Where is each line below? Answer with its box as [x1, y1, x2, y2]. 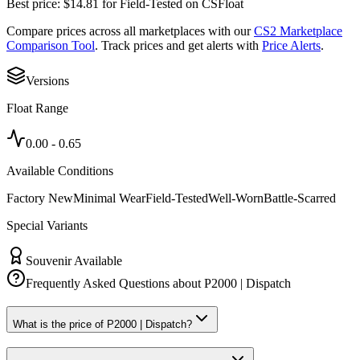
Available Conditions [6, 163, 113, 178]
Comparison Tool [6, 38, 95, 52]
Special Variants [6, 218, 88, 232]
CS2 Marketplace [254, 23, 342, 38]
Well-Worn [208, 190, 264, 205]
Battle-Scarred [264, 190, 336, 205]
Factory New [6, 190, 73, 205]
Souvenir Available [26, 253, 122, 268]
